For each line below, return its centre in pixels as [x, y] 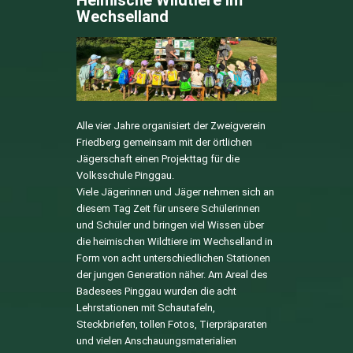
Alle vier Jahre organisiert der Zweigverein [171, 125]
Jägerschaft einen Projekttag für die [158, 158]
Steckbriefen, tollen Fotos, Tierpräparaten [171, 324]
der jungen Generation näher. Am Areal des [172, 274]
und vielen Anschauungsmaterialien [156, 340]
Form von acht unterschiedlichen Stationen [173, 258]
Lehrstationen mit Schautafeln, [145, 307]
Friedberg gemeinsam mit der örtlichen [164, 142]
